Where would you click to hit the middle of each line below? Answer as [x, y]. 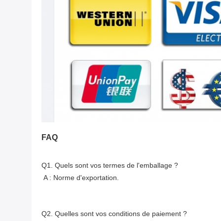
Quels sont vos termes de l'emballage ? [116, 166]
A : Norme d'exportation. [81, 178]
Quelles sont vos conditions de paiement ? [121, 214]
